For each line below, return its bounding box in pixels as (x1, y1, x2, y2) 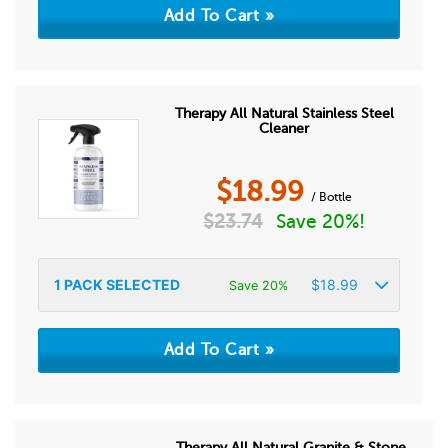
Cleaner (259, 121, 310, 136)
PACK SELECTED (61, 276, 180, 293)
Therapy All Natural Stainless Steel (174, 106, 394, 121)
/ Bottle (311, 190, 353, 204)
